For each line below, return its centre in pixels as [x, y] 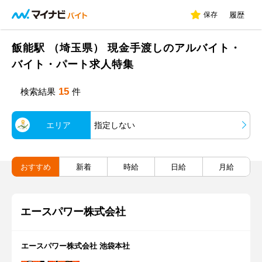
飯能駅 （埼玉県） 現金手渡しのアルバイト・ [126, 48]
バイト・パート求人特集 [73, 64]
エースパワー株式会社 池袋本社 [75, 246]
